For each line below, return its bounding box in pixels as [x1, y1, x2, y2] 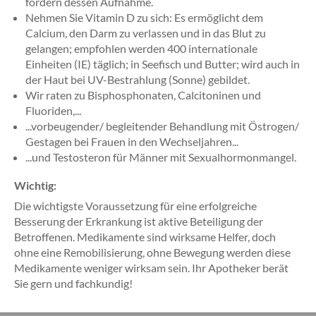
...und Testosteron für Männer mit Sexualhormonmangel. [25, 150, 296, 164]
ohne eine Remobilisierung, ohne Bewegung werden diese [14, 245, 291, 259]
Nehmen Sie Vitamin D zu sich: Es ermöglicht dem [25, 11, 263, 24]
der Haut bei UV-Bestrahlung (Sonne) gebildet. [25, 73, 250, 86]
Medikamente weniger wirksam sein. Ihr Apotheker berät [14, 261, 288, 274]
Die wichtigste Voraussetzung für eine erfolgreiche [14, 199, 257, 212]
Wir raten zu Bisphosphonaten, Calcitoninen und [25, 88, 261, 102]
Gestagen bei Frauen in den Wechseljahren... [25, 135, 238, 148]
